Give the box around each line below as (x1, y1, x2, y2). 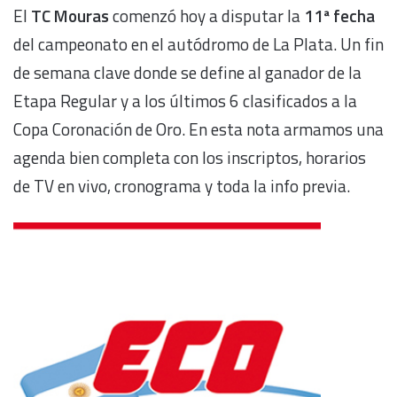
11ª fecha (304, 3, 375, 29)
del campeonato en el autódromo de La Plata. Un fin (13, 31, 384, 58)
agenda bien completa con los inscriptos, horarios (13, 144, 366, 171)
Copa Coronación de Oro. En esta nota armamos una (13, 116, 384, 143)
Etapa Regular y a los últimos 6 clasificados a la (13, 88, 357, 114)
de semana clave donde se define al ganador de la (13, 59, 362, 86)
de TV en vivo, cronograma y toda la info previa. (13, 173, 350, 199)
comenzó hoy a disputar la (109, 3, 304, 29)
